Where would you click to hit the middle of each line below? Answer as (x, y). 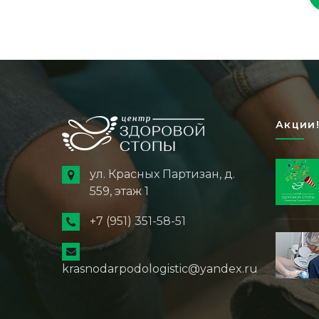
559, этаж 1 (119, 192)
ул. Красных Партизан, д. (162, 174)
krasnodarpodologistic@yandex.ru (160, 268)
